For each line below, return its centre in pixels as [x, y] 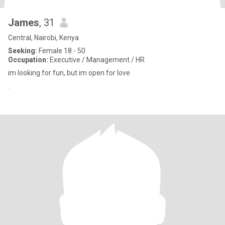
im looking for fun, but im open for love [69, 73]
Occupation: [28, 60]
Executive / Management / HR [96, 60]
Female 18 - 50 [61, 51]
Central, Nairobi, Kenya [43, 38]
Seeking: [23, 51]
